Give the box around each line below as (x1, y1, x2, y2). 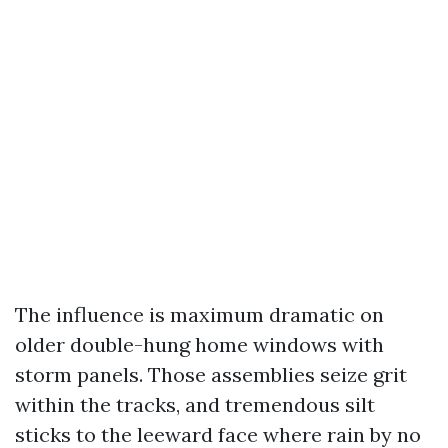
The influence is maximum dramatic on (15, 302, 384, 327)
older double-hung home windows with (15, 332, 384, 357)
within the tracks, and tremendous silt (15, 392, 375, 417)
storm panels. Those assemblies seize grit (15, 362, 407, 387)
